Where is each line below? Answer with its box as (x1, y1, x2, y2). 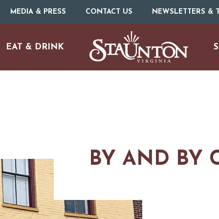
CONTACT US (85, 8, 132, 16)
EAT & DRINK (6, 43, 65, 51)
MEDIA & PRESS (10, 8, 66, 16)
